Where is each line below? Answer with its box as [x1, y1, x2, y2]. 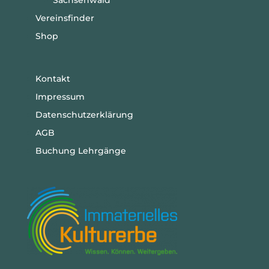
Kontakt [35, 73, 70, 85]
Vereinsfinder [35, 12, 94, 23]
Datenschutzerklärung [35, 109, 133, 121]
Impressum [35, 91, 85, 103]
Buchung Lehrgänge [35, 145, 126, 157]
